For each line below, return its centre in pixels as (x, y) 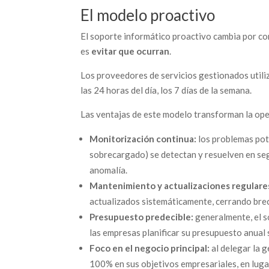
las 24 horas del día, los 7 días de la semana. (166, 90)
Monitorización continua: (143, 139)
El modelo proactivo (148, 15)
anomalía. (109, 170)
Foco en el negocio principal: (150, 248)
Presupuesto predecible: (142, 217)
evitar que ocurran (131, 51)
